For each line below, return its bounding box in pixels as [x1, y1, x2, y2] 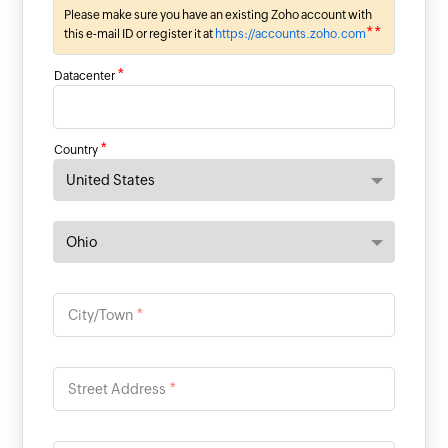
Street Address [68, 381, 170, 398]
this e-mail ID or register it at [64, 27, 216, 42]
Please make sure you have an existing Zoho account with [64, 8, 373, 23]
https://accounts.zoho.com [215, 27, 367, 42]
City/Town [68, 307, 137, 324]
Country [54, 143, 101, 158]
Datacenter [54, 69, 118, 84]
